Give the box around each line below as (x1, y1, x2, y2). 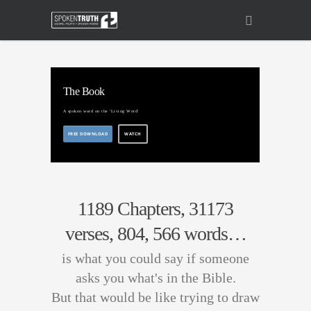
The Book (62, 85, 105, 98)
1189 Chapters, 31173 (78, 197, 233, 219)
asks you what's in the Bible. (75, 269, 236, 285)
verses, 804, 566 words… (65, 222, 246, 244)
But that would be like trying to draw (51, 289, 260, 305)
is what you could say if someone (62, 250, 249, 266)
